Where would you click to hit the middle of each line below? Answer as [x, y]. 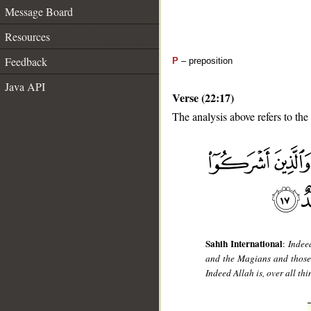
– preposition [205, 61]
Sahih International [244, 244]
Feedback [26, 61]
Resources [27, 36]
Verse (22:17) [203, 98]
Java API [25, 86]
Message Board [39, 11]
